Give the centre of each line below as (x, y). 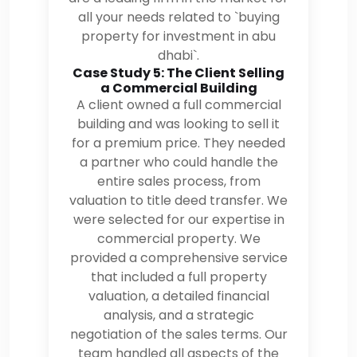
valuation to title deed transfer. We (178, 200)
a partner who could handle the (178, 162)
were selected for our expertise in (178, 219)
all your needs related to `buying (178, 17)
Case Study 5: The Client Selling (178, 73)
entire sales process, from (178, 181)
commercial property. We (178, 238)
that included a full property (178, 277)
